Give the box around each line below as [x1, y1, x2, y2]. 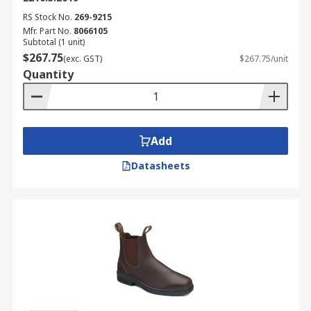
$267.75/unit [239, 53, 288, 65]
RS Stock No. [23, 11, 72, 23]
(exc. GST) [63, 53, 102, 65]
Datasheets [131, 159, 190, 172]
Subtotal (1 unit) [23, 36, 85, 48]
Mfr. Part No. [23, 25, 72, 37]
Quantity [23, 67, 74, 82]
